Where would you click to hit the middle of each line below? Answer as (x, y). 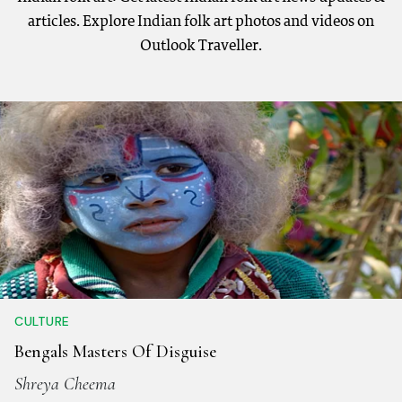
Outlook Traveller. (201, 47)
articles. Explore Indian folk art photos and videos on (201, 22)
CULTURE (42, 322)
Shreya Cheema (65, 385)
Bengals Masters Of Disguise (115, 352)
